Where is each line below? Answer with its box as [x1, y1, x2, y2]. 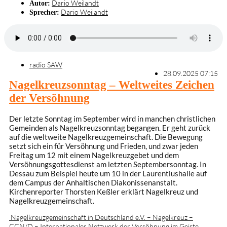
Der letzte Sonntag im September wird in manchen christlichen [9, 114, 215, 124]
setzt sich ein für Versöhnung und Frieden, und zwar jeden [9, 141, 198, 151]
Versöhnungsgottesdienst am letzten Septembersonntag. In [9, 160, 206, 169]
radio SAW [29, 60, 62, 69]
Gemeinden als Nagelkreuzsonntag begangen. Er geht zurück [9, 123, 210, 133]
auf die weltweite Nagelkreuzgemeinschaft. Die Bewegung [9, 132, 203, 142]
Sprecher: [29, 8, 59, 17]
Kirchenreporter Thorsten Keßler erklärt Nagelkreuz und [9, 187, 198, 197]
